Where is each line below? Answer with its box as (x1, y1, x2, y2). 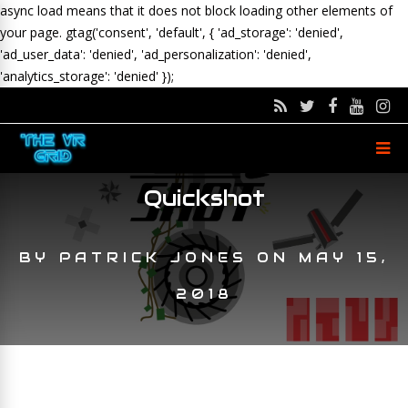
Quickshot (143, 184, 265, 212)
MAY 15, (299, 249, 389, 266)
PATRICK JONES (59, 249, 248, 266)
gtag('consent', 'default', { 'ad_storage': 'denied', (66, 24, 343, 41)
